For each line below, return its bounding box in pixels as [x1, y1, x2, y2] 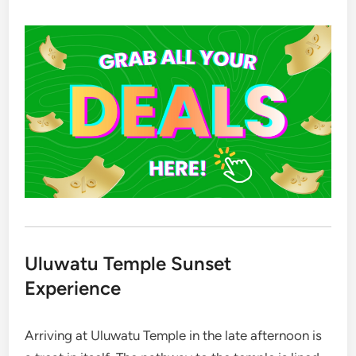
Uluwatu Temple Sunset [25, 252, 232, 276]
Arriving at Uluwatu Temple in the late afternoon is [25, 327, 323, 344]
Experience [25, 277, 122, 300]
